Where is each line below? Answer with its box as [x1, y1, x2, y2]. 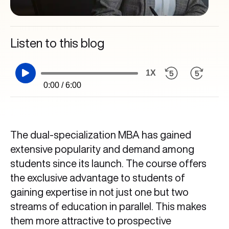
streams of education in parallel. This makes [10, 201, 207, 212]
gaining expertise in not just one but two [10, 187, 189, 197]
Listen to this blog [10, 37, 104, 49]
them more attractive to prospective [10, 215, 171, 226]
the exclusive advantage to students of [10, 172, 185, 183]
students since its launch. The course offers [10, 158, 207, 169]
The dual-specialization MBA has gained [10, 129, 191, 140]
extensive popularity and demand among [10, 144, 194, 154]
